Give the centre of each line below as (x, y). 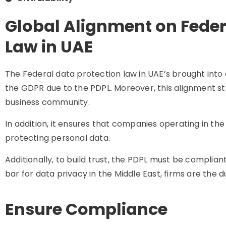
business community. (48, 102)
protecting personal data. (58, 138)
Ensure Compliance (86, 209)
